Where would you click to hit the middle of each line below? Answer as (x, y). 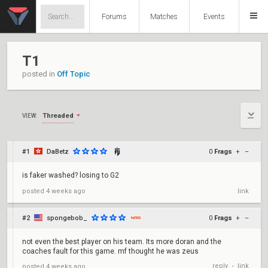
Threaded (58, 115)
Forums (114, 17)
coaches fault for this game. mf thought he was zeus (110, 251)
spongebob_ (67, 218)
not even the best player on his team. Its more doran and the (122, 242)
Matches (164, 17)
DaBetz (58, 152)
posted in (39, 74)
